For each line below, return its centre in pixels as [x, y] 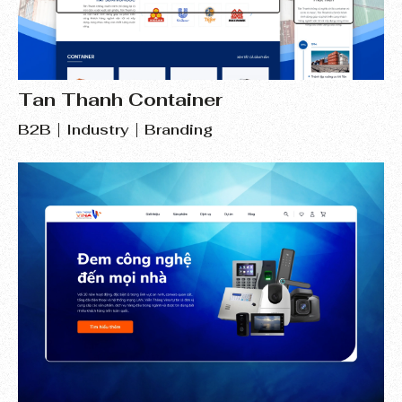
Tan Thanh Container [120, 99]
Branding [179, 129]
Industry [98, 129]
